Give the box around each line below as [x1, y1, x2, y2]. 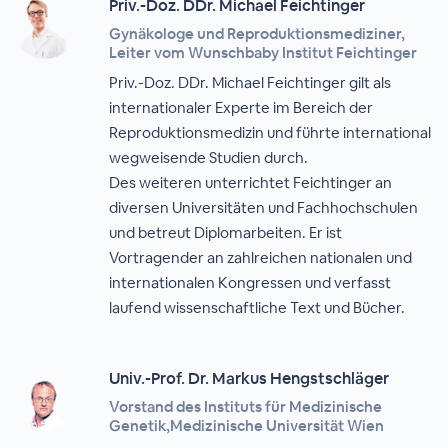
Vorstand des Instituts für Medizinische [109, 397, 383, 416]
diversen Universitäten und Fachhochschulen [109, 198, 419, 217]
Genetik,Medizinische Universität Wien [109, 416, 385, 435]
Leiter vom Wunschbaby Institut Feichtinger [109, 43, 418, 62]
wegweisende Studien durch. [109, 148, 309, 167]
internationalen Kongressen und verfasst [109, 273, 392, 292]
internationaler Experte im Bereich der [109, 98, 374, 117]
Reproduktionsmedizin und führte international [109, 123, 432, 142]
